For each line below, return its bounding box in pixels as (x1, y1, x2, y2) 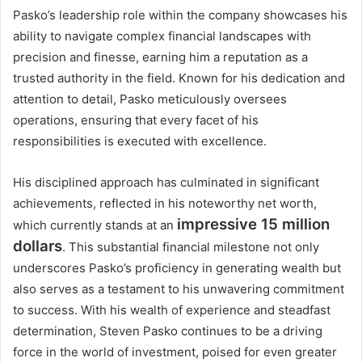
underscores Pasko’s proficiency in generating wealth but (13, 259, 341, 276)
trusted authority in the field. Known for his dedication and (13, 69, 345, 86)
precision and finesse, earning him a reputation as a (13, 48, 308, 65)
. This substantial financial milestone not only (62, 238, 319, 255)
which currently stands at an (13, 217, 177, 233)
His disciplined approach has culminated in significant (13, 174, 319, 190)
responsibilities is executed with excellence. (13, 133, 267, 149)
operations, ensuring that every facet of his (13, 112, 259, 128)
